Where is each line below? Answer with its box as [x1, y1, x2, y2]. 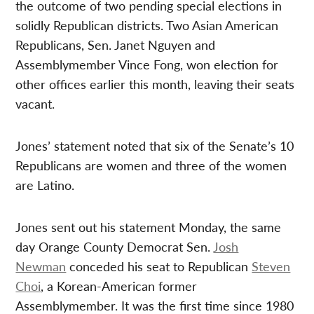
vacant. [15, 95, 55, 113]
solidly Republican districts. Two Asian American [15, 16, 279, 34]
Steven [252, 257, 291, 275]
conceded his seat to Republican [66, 257, 252, 275]
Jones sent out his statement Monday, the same [15, 218, 282, 236]
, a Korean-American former [41, 277, 198, 295]
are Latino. [15, 176, 75, 194]
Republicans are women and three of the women [15, 156, 287, 175]
